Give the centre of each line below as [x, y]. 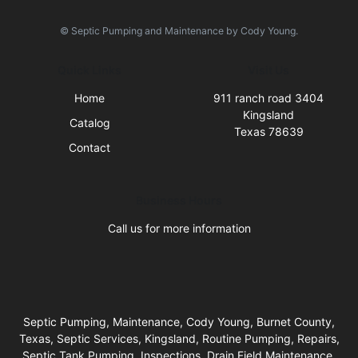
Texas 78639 [268, 132]
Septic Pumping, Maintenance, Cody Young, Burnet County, [179, 322]
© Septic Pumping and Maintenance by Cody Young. [179, 31]
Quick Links [89, 70]
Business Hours [179, 201]
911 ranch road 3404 [268, 98]
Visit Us [268, 70]
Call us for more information [179, 229]
